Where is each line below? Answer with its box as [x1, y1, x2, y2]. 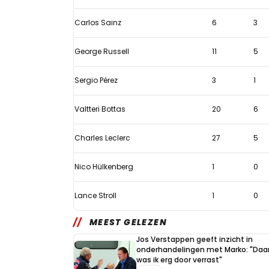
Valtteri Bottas [74, 104, 125, 115]
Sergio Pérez [74, 75, 118, 86]
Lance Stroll [74, 190, 116, 201]
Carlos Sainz [74, 17, 121, 28]
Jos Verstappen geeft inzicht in [136, 234, 253, 245]
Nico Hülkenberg [74, 162, 133, 172]
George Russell [74, 46, 129, 57]
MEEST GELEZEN [89, 216, 168, 229]
